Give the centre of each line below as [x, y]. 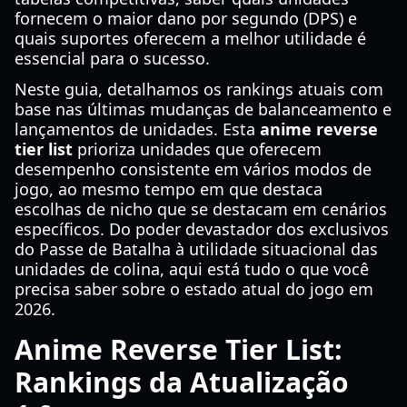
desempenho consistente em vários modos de [193, 169]
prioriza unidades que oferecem [197, 149]
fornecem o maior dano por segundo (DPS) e [186, 18]
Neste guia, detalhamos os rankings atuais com [199, 89]
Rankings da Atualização [182, 382]
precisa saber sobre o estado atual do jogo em [194, 289]
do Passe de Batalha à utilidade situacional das [196, 249]
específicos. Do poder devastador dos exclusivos [202, 229]
